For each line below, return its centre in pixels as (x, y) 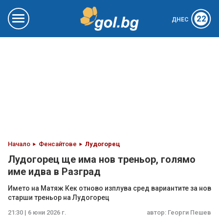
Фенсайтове (58, 144)
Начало (19, 144)
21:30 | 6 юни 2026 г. (37, 212)
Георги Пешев (189, 212)
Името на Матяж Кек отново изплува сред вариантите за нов (109, 188)
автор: (157, 212)
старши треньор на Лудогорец (59, 197)
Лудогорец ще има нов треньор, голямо (102, 159)
